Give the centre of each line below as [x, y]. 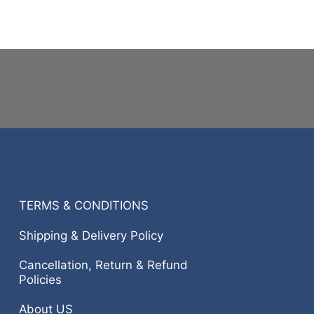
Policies [40, 279]
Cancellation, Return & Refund [103, 265]
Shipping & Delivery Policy [91, 235]
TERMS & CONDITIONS [83, 206]
